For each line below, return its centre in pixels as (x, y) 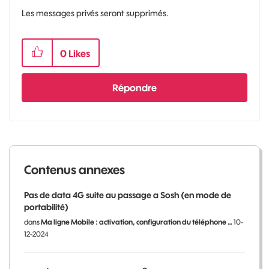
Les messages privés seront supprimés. (95, 14)
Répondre (134, 88)
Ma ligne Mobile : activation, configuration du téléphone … (137, 222)
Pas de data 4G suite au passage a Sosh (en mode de (128, 195)
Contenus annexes (74, 170)
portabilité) (46, 207)
